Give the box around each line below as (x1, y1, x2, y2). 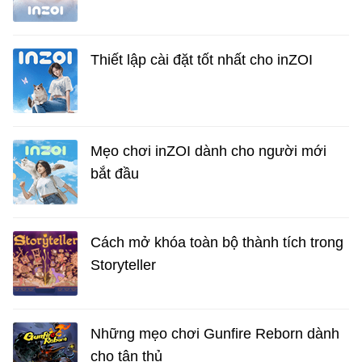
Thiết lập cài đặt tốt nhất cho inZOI (90, 52, 313, 69)
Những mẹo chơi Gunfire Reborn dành (90, 326, 339, 343)
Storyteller (90, 257, 156, 274)
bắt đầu (90, 166, 139, 183)
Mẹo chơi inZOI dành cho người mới (90, 143, 326, 160)
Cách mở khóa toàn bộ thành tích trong (90, 234, 343, 251)
